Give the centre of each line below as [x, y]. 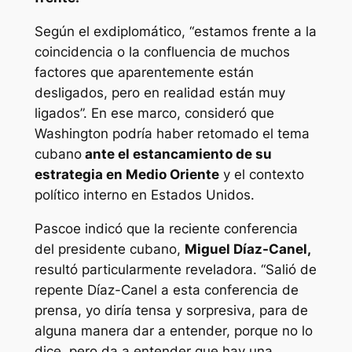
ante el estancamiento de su [176, 154]
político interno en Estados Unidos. [144, 195]
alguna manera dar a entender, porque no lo [173, 330]
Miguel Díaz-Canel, [247, 249]
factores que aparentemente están [144, 73]
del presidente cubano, [109, 249]
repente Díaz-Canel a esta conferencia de [166, 290]
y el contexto [261, 175]
